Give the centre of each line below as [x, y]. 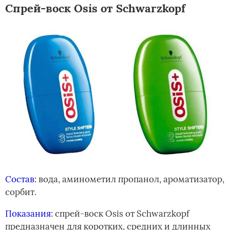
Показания [28, 213]
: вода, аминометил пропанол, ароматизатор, [129, 179]
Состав [20, 179]
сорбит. [21, 192]
